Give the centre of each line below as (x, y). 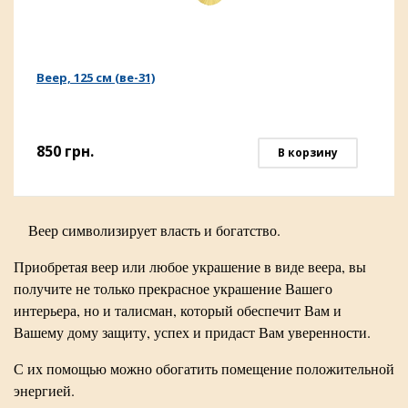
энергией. (44, 390)
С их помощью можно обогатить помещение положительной (204, 368)
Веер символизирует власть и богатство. (154, 230)
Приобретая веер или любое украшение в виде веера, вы (190, 266)
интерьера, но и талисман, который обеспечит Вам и (178, 310)
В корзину (308, 153)
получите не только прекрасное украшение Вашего (173, 288)
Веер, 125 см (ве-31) (96, 77)
